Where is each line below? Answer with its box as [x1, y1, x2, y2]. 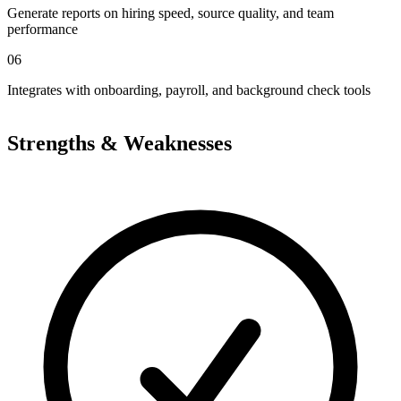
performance [7, 21, 78, 38]
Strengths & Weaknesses [7, 132, 232, 156]
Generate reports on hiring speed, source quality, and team [7, 5, 334, 21]
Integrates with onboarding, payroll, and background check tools [7, 82, 371, 98]
